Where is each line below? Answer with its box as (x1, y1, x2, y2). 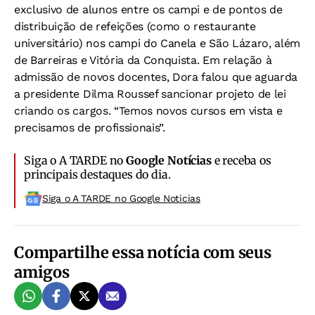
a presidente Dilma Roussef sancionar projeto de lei (14, 87, 286, 101)
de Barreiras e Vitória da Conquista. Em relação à (14, 53, 272, 67)
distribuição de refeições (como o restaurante (14, 20, 256, 33)
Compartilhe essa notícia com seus (14, 243, 271, 262)
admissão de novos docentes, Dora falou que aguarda (14, 70, 297, 84)
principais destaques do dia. (24, 167, 171, 181)
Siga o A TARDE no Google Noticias (42, 193, 200, 204)
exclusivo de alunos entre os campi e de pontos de (14, 3, 283, 16)
